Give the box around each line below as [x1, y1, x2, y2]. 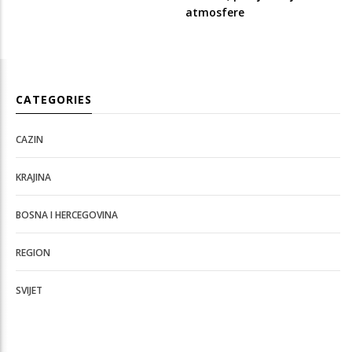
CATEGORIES [16, 91, 92, 107]
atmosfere [185, 4, 244, 20]
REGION [16, 245, 50, 259]
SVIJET [16, 283, 42, 297]
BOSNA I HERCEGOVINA [16, 207, 118, 222]
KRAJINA [16, 170, 51, 184]
